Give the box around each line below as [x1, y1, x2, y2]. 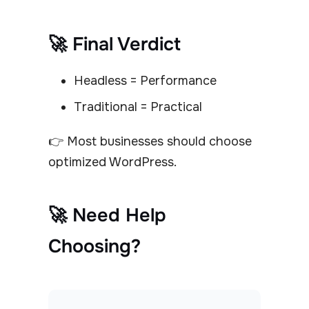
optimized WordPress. [48, 154, 177, 170]
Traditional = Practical [74, 99, 202, 115]
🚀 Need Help [48, 203, 166, 228]
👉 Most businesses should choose [48, 134, 252, 150]
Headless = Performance [74, 73, 217, 89]
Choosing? [48, 235, 141, 259]
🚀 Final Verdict [48, 32, 181, 57]
